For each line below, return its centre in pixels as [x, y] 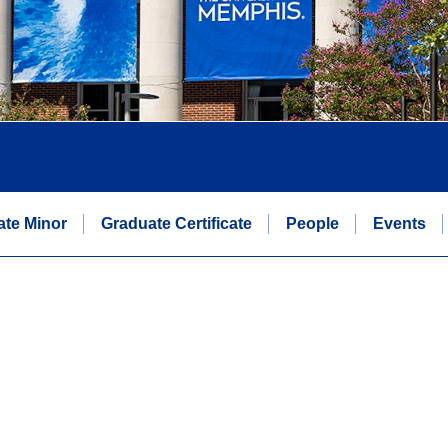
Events [399, 223]
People [312, 223]
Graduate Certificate [176, 223]
